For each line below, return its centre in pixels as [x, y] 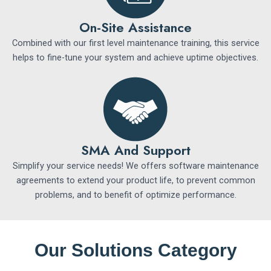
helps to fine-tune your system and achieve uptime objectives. [135, 57]
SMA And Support [135, 150]
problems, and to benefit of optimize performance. [135, 195]
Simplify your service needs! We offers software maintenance [135, 166]
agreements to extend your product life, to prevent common [135, 180]
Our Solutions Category [135, 250]
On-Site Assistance [135, 27]
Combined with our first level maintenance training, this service [135, 43]
